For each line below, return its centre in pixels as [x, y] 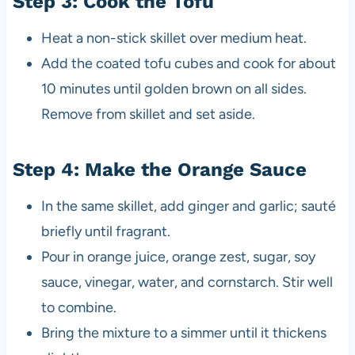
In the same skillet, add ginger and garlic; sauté [188, 206]
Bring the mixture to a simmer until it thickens [183, 332]
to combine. [78, 307]
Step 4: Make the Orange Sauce [159, 169]
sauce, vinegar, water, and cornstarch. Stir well [187, 282]
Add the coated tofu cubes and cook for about [188, 63]
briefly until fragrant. [105, 231]
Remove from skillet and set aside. [148, 114]
